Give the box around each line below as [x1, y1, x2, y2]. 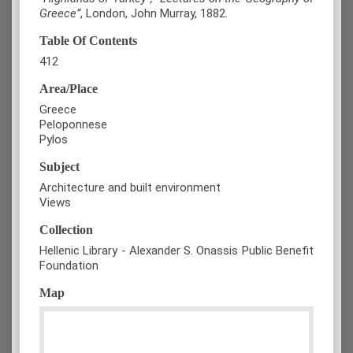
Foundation [39, 258, 98, 273]
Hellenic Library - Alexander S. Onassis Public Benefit [39, 243, 314, 258]
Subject [39, 160, 80, 174]
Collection [39, 223, 93, 237]
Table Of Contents [39, 34, 137, 48]
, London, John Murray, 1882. [80, 6, 228, 21]
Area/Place [39, 82, 98, 96]
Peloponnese [39, 117, 107, 132]
